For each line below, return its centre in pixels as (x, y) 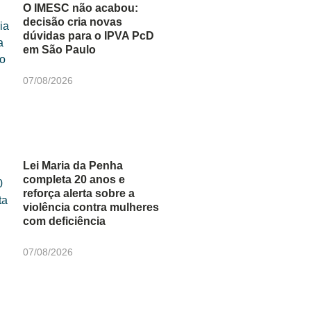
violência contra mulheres (91, 208)
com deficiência (65, 221)
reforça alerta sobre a (79, 194)
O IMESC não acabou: (81, 8)
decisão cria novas (73, 22)
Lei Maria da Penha (73, 166)
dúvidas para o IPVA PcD (89, 36)
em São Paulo (60, 50)
